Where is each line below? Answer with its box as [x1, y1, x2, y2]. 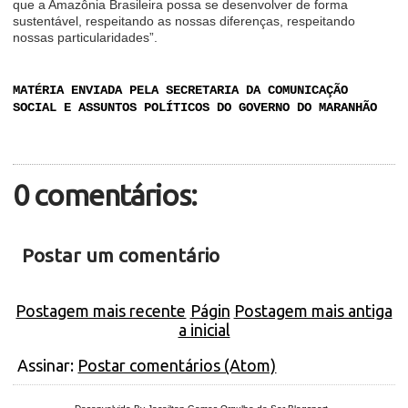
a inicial [178, 321, 230, 339]
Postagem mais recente [15, 301, 187, 320]
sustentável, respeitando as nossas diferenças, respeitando [13, 14, 356, 28]
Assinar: [17, 356, 78, 374]
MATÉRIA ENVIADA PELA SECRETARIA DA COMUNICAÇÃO [13, 83, 349, 97]
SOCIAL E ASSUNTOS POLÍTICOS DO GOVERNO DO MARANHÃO [13, 100, 378, 115]
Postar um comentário [22, 244, 220, 266]
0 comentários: [13, 178, 198, 211]
